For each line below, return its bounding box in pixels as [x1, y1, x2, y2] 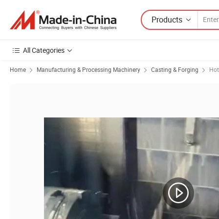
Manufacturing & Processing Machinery [37, 66, 140, 73]
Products [152, 14, 182, 25]
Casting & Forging [151, 66, 198, 73]
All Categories [23, 45, 65, 55]
